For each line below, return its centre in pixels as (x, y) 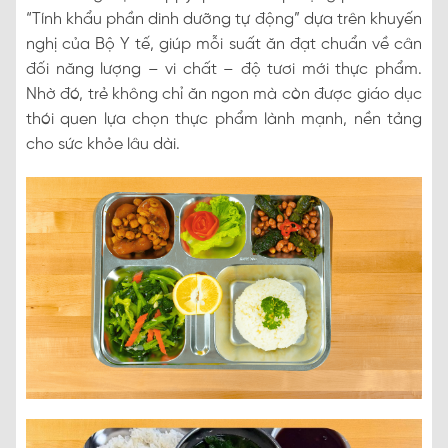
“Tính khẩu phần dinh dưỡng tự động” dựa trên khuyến (224, 19)
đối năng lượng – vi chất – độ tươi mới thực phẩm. (224, 69)
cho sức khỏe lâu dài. (103, 144)
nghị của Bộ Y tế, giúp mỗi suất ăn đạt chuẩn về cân (224, 44)
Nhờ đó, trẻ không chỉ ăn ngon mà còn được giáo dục (224, 94)
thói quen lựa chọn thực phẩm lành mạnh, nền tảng (224, 119)
